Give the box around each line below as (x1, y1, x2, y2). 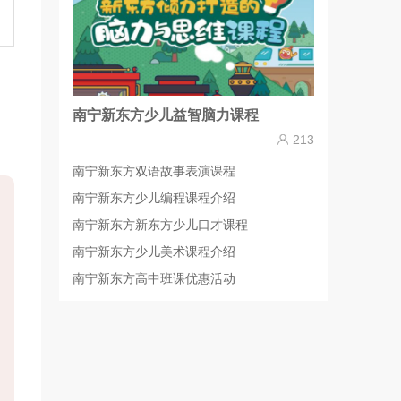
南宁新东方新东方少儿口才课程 (73, 218, 248, 232)
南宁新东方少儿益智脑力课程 (73, 107, 259, 123)
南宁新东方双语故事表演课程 (73, 164, 235, 178)
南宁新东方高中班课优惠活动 (73, 271, 235, 286)
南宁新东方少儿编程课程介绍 (73, 191, 235, 205)
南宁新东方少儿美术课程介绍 (73, 244, 235, 259)
